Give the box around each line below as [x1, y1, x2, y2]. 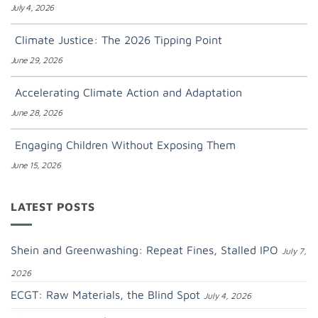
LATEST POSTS [11, 200, 95, 214]
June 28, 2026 [11, 107, 62, 119]
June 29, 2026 [11, 55, 62, 66]
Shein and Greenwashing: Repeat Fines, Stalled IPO [11, 243, 278, 256]
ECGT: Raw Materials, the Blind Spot [11, 287, 200, 301]
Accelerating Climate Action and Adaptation [15, 86, 242, 99]
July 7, [282, 245, 307, 256]
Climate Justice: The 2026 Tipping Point [15, 33, 222, 47]
